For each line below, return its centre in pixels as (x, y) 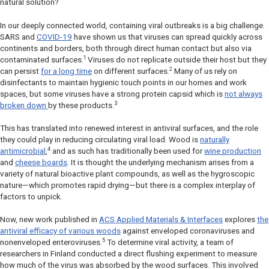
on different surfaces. (131, 71)
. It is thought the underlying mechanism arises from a (161, 162)
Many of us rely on (205, 71)
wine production (233, 151)
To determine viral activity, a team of (169, 242)
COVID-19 (54, 37)
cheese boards (41, 162)
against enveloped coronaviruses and (188, 231)
